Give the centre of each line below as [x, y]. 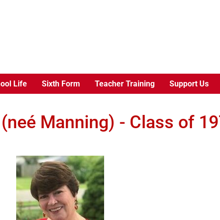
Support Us [189, 84]
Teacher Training [124, 84]
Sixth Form [61, 84]
